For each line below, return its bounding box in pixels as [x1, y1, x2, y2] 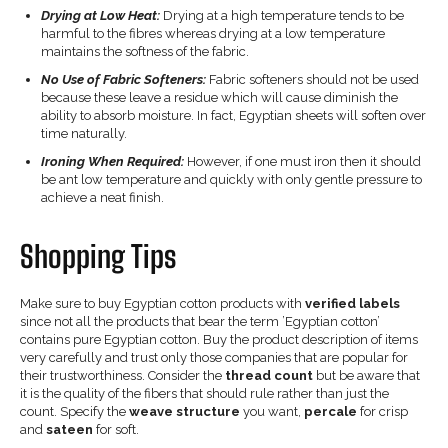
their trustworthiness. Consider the [20, 367, 222, 383]
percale [304, 403, 357, 419]
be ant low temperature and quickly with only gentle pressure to [41, 171, 422, 187]
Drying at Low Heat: [41, 7, 160, 23]
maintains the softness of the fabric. [41, 43, 249, 59]
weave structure [129, 403, 240, 419]
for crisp [357, 403, 408, 419]
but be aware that [313, 367, 420, 383]
